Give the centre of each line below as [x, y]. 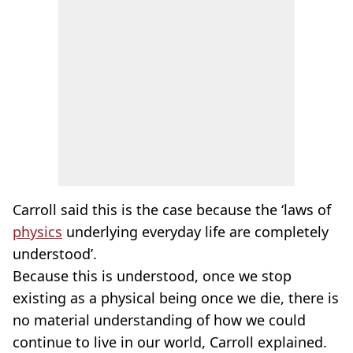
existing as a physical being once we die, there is [176, 298]
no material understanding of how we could [159, 320]
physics [37, 232]
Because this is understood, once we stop [152, 276]
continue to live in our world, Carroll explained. [170, 342]
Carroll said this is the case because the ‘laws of [172, 210]
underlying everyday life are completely [195, 232]
